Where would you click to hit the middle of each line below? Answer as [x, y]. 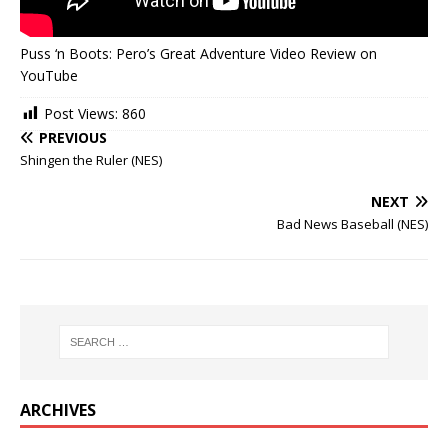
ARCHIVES [58, 409]
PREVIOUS [73, 137]
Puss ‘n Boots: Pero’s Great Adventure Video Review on [198, 53]
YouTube [49, 75]
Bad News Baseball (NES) [352, 223]
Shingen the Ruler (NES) [91, 159]
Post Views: [81, 113]
